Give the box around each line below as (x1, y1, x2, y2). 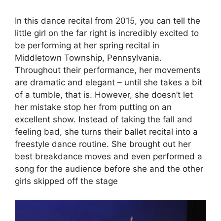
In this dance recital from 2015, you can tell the (15, 15, 200, 26)
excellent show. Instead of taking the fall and (15, 114, 192, 124)
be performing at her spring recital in (15, 40, 159, 50)
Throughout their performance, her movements (15, 65, 201, 75)
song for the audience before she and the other (15, 163, 203, 174)
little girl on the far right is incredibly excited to (15, 28, 199, 38)
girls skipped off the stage (15, 176, 118, 186)
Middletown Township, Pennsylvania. (15, 52, 162, 63)
